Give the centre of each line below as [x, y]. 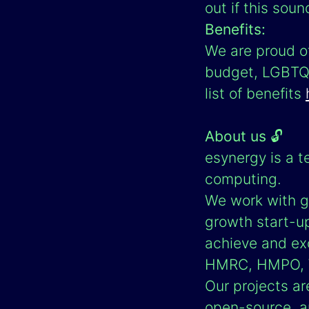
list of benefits [253, 93]
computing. [243, 179]
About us [236, 136]
